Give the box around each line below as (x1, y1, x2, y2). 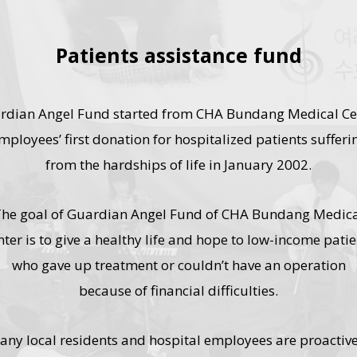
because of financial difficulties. (79, 281, 278, 300)
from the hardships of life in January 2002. (45, 155, 312, 174)
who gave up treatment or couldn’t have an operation (11, 256, 346, 274)
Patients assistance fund (55, 41, 302, 69)
